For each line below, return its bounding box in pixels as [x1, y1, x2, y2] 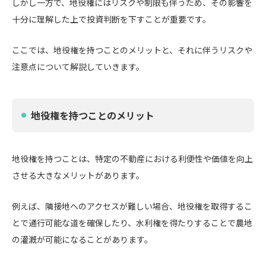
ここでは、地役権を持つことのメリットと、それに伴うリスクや [12, 44, 252, 56]
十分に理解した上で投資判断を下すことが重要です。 [12, 13, 211, 25]
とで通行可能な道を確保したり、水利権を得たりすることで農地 [12, 217, 252, 229]
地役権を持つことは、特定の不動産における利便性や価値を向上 [12, 153, 253, 164]
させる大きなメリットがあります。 [12, 169, 144, 181]
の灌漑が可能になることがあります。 [12, 233, 153, 245]
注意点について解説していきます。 [12, 61, 144, 72]
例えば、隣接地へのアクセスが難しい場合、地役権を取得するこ [12, 200, 252, 212]
